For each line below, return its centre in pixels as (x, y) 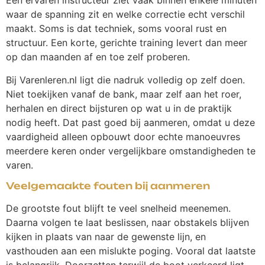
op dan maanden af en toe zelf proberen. (98, 57)
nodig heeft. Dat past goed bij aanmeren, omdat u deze (130, 122)
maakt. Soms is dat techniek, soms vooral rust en (116, 29)
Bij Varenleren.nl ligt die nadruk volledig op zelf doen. (125, 80)
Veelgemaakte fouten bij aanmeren (108, 186)
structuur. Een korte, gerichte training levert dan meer (127, 43)
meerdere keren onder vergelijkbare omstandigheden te (131, 151)
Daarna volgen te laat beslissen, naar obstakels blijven (127, 223)
